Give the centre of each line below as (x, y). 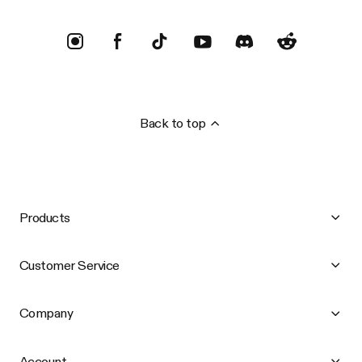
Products (44, 217)
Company (46, 313)
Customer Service (69, 265)
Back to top (173, 123)
